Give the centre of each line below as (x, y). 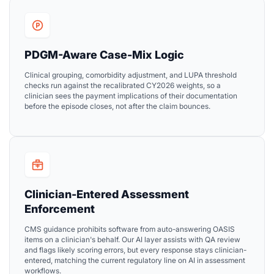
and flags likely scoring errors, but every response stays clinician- (135, 250)
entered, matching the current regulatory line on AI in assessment (135, 261)
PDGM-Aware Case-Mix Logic (104, 55)
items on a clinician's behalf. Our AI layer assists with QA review (132, 240)
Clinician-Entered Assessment (107, 194)
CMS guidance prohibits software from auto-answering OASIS (130, 229)
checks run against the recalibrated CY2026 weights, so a (123, 86)
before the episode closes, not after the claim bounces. (117, 106)
